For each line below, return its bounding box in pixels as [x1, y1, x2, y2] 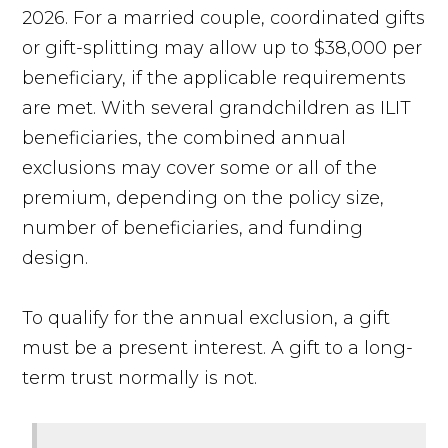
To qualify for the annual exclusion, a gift [22, 306, 391, 329]
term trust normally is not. [22, 366, 263, 389]
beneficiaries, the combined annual [22, 126, 347, 149]
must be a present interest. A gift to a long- [22, 336, 414, 359]
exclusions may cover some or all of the [22, 156, 378, 179]
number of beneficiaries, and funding [22, 216, 364, 239]
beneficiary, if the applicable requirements [22, 66, 407, 89]
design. [22, 246, 89, 269]
